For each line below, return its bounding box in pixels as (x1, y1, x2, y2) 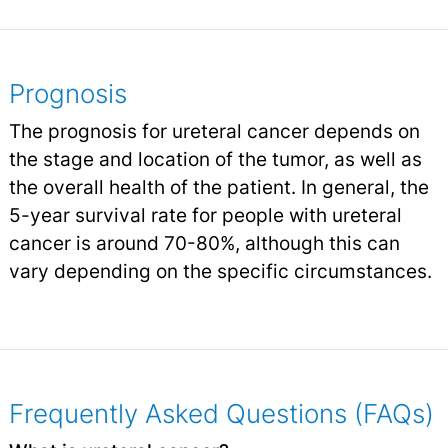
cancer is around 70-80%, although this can (8, 231, 400, 256)
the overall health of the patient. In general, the (8, 175, 429, 200)
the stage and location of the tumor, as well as (8, 147, 422, 172)
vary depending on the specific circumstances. (8, 259, 432, 284)
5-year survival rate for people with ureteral (8, 203, 402, 228)
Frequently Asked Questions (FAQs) (8, 398, 434, 430)
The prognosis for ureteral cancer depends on (8, 119, 420, 144)
